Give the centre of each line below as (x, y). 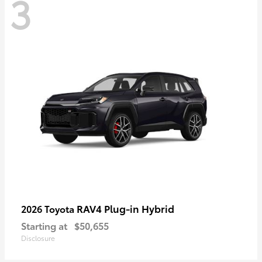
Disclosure (38, 237)
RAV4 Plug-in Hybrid (125, 208)
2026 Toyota (49, 208)
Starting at (44, 225)
